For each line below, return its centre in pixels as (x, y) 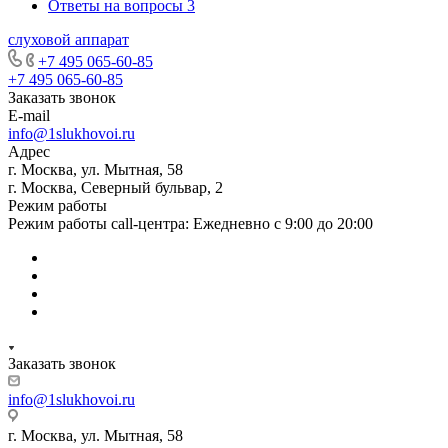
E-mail (29, 115)
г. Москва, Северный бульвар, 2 (115, 187)
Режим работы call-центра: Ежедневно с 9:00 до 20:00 (190, 223)
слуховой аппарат (68, 39)
